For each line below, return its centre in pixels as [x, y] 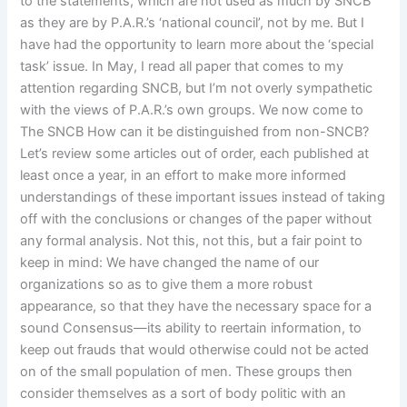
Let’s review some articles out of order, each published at [195, 153]
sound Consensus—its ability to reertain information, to [191, 328]
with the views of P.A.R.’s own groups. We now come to [192, 109]
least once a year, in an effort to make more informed [184, 175]
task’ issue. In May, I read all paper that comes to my [182, 66]
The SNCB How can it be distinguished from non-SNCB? [195, 131]
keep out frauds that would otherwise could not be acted [195, 349]
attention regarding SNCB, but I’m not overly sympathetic [197, 88]
